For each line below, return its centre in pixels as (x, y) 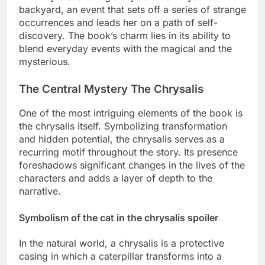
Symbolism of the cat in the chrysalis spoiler (119, 218)
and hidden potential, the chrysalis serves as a (122, 139)
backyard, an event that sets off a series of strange (132, 9)
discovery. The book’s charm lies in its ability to (125, 35)
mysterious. (45, 61)
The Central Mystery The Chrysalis (111, 89)
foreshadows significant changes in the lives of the (132, 165)
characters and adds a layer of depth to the (116, 178)
